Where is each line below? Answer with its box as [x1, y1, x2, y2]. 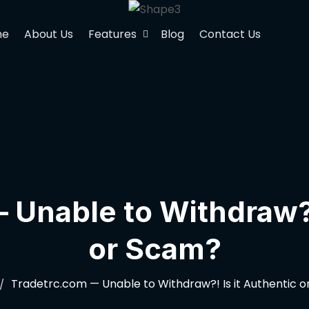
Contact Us [199, 26, 261, 42]
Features [88, 26, 137, 42]
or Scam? [88, 231, 221, 266]
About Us [23, 26, 73, 42]
